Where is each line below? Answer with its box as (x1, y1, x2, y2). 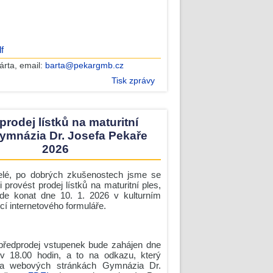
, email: (14, 61, 45, 70)
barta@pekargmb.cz (44, 61, 124, 70)
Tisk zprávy (112, 76, 155, 85)
